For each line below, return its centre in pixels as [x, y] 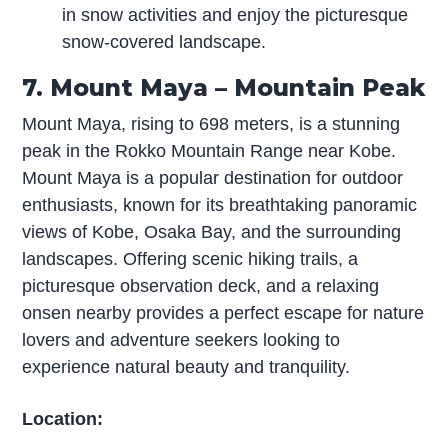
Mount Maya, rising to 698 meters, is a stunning [211, 124]
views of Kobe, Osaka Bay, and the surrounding [212, 232]
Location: [63, 418]
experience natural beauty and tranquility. [186, 367]
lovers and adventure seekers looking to [181, 340]
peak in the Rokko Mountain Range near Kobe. [209, 151]
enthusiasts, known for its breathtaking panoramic [220, 205]
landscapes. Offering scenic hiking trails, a [190, 259]
